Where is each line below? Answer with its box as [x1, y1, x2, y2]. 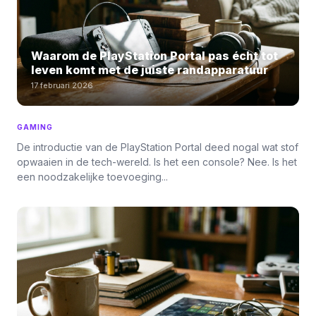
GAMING [17, 123, 53, 131]
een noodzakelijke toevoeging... [17, 171, 168, 183]
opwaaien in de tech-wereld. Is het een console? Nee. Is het [17, 156, 297, 168]
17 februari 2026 [31, 80, 93, 90]
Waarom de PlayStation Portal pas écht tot [31, 49, 278, 63]
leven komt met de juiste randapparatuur [31, 63, 268, 77]
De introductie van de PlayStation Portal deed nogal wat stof [17, 141, 298, 153]
